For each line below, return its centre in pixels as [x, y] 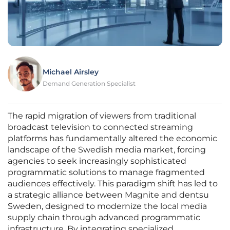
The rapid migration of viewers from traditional [102, 116]
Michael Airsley [71, 72]
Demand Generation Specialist [89, 84]
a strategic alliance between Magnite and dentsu [108, 195]
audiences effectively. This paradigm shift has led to [113, 184]
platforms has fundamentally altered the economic [112, 139]
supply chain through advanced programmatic [104, 218]
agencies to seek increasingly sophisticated [97, 161]
